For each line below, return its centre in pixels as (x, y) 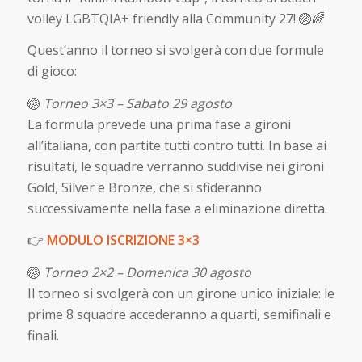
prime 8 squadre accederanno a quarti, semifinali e (179, 314)
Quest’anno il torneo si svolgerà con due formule (175, 51)
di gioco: (52, 72)
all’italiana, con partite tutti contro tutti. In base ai (177, 145)
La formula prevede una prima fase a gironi (159, 124)
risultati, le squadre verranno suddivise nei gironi (175, 166)
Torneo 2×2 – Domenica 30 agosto (147, 272)
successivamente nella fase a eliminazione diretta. (177, 208)
